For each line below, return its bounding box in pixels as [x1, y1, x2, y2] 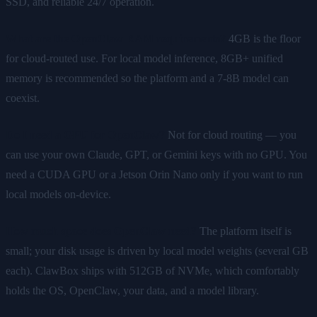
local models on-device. [6, 188, 111, 200]
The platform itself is [197, 224, 292, 237]
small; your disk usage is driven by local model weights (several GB [6, 244, 309, 257]
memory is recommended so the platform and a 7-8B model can [6, 71, 289, 84]
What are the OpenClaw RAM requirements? [6, 32, 226, 45]
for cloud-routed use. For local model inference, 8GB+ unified [6, 52, 283, 64]
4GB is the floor [226, 32, 301, 45]
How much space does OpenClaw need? [6, 224, 197, 237]
